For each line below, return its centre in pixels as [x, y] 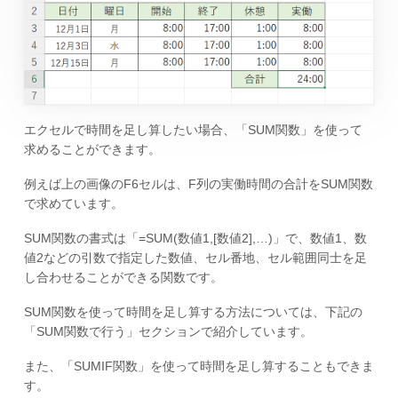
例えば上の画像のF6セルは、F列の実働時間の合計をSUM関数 [198, 184]
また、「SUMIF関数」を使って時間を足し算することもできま [199, 366]
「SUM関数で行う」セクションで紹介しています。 [168, 331]
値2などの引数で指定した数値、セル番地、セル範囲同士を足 [195, 257]
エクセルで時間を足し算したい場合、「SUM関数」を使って [193, 130]
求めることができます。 [92, 150]
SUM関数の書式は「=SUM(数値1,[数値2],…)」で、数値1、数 [195, 238]
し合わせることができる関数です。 [123, 277]
